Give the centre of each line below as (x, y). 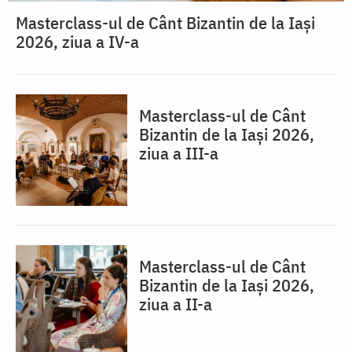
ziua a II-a (176, 304)
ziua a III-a (179, 153)
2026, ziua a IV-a (77, 42)
